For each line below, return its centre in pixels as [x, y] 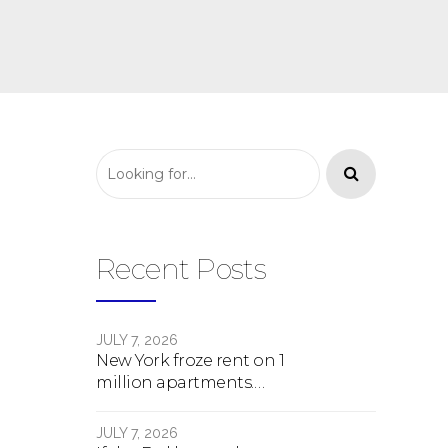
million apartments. [175, 382]
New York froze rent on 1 [190, 360]
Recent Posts [181, 269]
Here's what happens [180, 404]
